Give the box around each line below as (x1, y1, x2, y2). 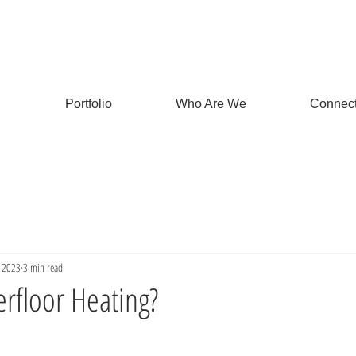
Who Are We (176, 97, 246, 110)
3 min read (23, 259, 63, 275)
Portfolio (64, 97, 112, 110)
